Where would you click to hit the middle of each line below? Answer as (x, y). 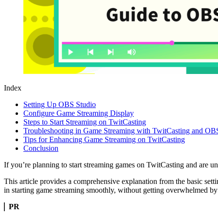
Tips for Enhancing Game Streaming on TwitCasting (104, 139)
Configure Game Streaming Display (79, 113)
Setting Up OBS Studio (60, 104)
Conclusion (41, 148)
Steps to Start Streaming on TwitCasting (85, 122)
